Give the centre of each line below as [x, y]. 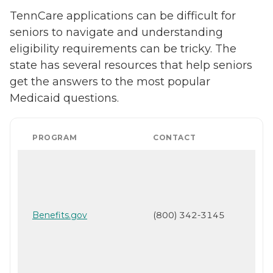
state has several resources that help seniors [131, 65]
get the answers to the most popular [110, 81]
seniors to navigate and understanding [116, 32]
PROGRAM [55, 137]
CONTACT [175, 137]
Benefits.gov [60, 215]
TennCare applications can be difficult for [123, 16]
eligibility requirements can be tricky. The [123, 48]
